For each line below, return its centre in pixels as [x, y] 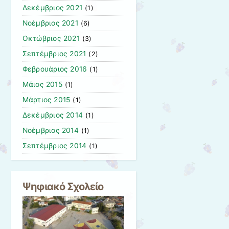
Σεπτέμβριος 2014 [54, 146]
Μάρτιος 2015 [46, 100]
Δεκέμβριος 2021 [52, 8]
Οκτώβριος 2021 [51, 39]
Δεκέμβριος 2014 [53, 115]
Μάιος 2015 [42, 85]
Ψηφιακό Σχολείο [63, 186]
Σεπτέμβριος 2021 [54, 54]
